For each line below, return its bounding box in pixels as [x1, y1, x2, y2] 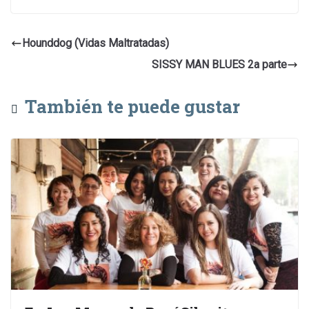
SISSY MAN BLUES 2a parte [152, 58, 287, 72]
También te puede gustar [25, 94, 240, 119]
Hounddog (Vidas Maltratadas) [22, 37, 169, 50]
